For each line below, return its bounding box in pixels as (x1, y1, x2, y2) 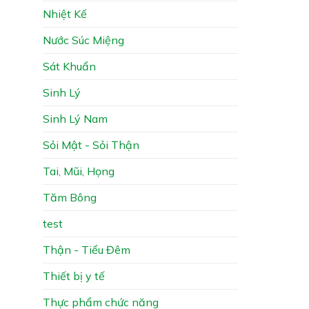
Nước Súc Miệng (43, 32, 124, 47)
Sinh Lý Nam (43, 111, 108, 126)
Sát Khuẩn (43, 59, 96, 73)
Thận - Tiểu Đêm (43, 242, 130, 257)
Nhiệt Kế (43, 6, 87, 21)
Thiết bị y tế (43, 268, 105, 283)
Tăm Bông (43, 190, 97, 204)
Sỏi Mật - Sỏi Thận (43, 137, 139, 152)
